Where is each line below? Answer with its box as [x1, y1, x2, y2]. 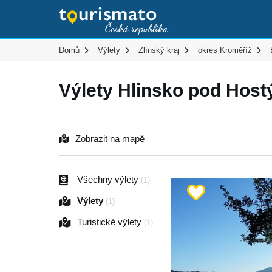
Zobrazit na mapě [75, 134, 144, 144]
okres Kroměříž [198, 46, 252, 55]
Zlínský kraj [138, 46, 180, 55]
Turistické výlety [77, 217, 144, 227]
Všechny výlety [77, 174, 141, 185]
